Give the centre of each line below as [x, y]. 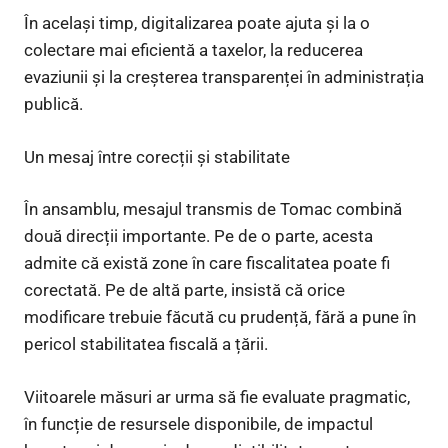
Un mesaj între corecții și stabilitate [157, 156]
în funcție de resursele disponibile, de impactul [198, 423]
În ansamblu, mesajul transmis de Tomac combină [213, 209]
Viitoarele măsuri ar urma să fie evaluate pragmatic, [217, 396]
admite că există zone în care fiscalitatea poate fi [207, 263]
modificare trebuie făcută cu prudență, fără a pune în [220, 317]
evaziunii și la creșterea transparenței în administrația [224, 77]
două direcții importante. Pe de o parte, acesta [198, 236]
